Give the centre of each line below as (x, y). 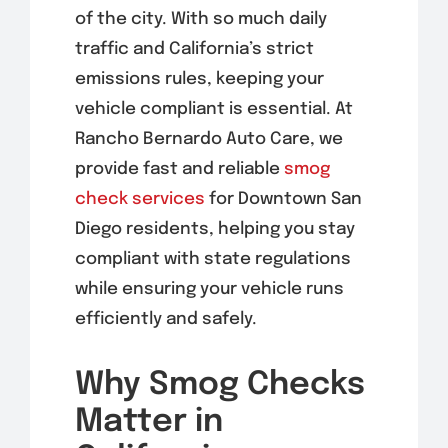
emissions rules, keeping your (199, 79)
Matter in (148, 422)
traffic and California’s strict (194, 49)
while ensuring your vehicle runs (209, 289)
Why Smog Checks (219, 385)
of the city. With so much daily (200, 19)
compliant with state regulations (212, 259)
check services (139, 199)
